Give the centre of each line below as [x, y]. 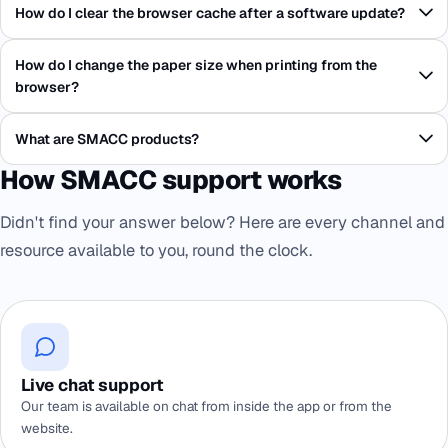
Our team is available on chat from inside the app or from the [206, 406]
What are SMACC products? [107, 139]
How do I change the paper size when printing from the [196, 65]
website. [47, 428]
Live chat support [93, 385]
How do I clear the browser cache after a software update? [210, 13]
